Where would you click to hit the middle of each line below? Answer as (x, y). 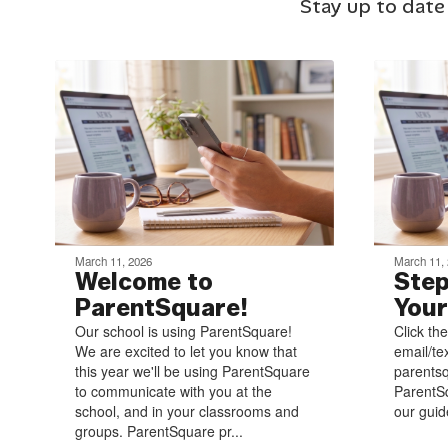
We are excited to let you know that (186, 350)
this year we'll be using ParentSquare (192, 370)
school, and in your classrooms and (187, 410)
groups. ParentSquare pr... (159, 430)
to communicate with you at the (173, 390)
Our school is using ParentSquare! (183, 330)
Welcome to (144, 281)
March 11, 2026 (113, 260)
